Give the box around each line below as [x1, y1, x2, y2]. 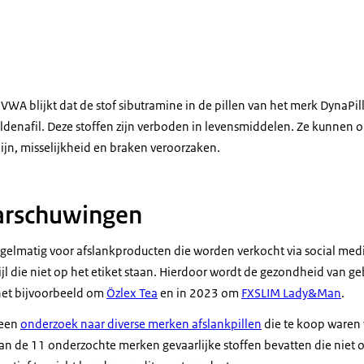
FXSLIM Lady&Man [241, 285, 341, 301]
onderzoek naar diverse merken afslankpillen [20, 316, 262, 331]
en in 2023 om [158, 285, 241, 301]
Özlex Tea [106, 285, 158, 301]
